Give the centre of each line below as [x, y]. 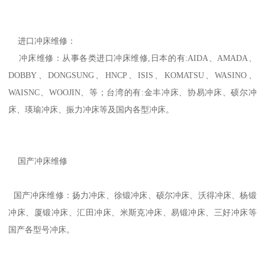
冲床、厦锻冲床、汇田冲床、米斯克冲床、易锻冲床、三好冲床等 [132, 212]
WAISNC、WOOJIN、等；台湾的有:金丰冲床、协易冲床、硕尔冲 [132, 92]
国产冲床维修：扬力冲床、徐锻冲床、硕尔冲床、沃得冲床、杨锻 [132, 195]
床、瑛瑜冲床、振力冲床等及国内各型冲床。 [91, 109]
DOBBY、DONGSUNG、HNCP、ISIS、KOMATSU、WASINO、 [132, 75]
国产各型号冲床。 [42, 229]
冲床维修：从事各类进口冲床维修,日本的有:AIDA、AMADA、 [132, 58]
